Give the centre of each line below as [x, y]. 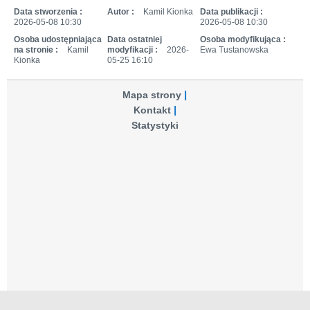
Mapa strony [152, 95]
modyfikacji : [132, 49]
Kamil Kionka [167, 11]
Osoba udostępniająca [58, 39]
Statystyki [155, 125]
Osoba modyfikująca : [243, 39]
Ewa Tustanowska [235, 49]
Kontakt [152, 110]
